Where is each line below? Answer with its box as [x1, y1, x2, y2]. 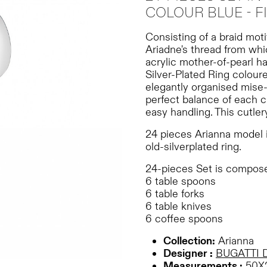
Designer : [163, 247, 213, 260]
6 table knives [145, 200, 212, 213]
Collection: [163, 234, 215, 248]
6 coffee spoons [145, 212, 223, 226]
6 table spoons [145, 175, 216, 188]
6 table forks [145, 187, 204, 201]
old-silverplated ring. [145, 140, 241, 154]
